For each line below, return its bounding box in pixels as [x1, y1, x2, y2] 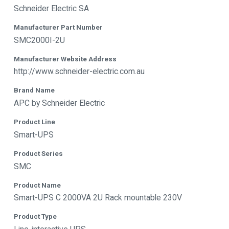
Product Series [14, 149, 63, 157]
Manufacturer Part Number [14, 22, 103, 31]
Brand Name [14, 86, 55, 95]
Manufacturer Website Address [14, 54, 117, 63]
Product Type [14, 212, 57, 221]
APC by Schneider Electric [14, 98, 105, 108]
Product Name [14, 180, 61, 189]
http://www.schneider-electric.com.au [14, 66, 145, 77]
